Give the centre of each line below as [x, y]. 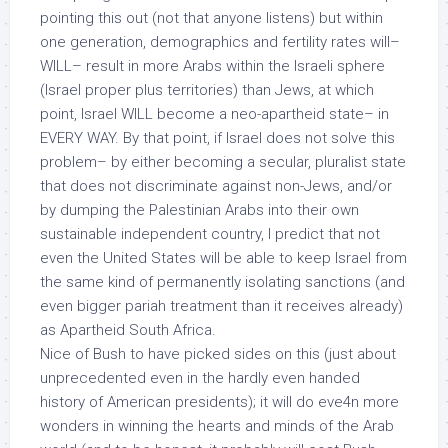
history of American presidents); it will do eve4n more [219, 402]
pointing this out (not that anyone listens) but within [211, 18]
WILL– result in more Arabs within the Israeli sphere [212, 66]
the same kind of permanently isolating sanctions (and [222, 282]
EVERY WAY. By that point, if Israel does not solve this [217, 138]
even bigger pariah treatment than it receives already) [221, 306]
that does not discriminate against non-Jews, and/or [216, 186]
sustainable [78, 234]
